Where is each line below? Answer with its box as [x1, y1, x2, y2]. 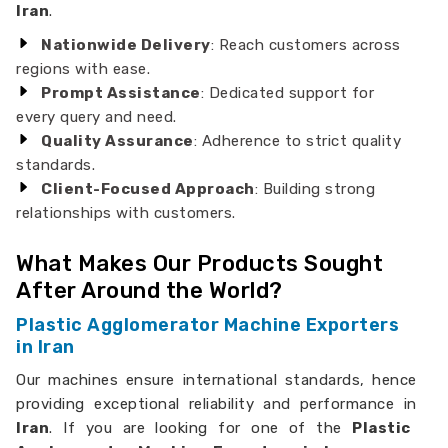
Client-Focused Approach [41, 180, 255, 198]
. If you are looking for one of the [49, 419, 353, 437]
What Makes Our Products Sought [16, 250, 384, 277]
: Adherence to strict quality [193, 132, 402, 150]
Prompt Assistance [41, 84, 201, 102]
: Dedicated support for [200, 84, 375, 102]
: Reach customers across [210, 36, 401, 54]
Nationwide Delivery [41, 36, 211, 54]
